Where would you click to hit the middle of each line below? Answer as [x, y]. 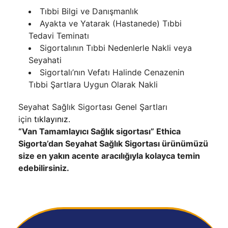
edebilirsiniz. [44, 168]
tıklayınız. [52, 119]
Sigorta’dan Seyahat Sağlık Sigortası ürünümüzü [113, 144]
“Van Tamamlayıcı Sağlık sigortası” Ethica [99, 131]
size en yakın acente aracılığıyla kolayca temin [109, 156]
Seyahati [45, 60]
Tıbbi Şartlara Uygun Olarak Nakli [93, 84]
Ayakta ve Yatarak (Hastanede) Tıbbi [111, 23]
